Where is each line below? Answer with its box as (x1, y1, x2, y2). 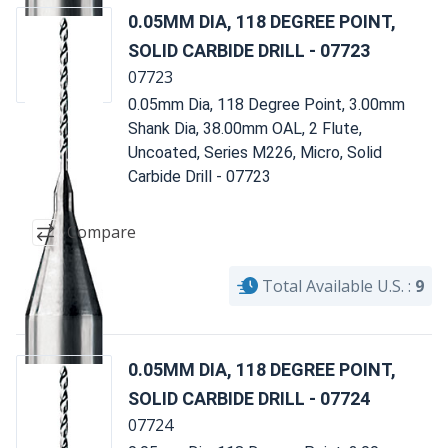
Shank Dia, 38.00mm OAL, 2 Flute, (128, 118, 362, 138)
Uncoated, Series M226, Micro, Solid (128, 142, 382, 162)
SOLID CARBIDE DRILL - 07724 (128, 387, 370, 409)
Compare (67, 221, 136, 244)
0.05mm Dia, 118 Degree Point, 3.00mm (128, 94, 405, 114)
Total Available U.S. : (262, 274, 411, 297)
